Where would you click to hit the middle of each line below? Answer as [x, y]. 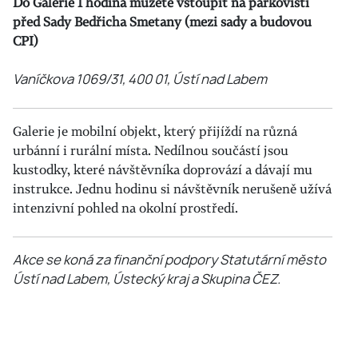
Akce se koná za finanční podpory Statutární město [169, 260]
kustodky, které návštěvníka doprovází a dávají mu [163, 169]
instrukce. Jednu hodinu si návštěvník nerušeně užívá [172, 189]
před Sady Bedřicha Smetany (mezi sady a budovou [162, 22]
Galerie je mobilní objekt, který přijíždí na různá [155, 131]
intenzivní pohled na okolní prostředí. [125, 208]
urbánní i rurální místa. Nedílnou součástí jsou [151, 150]
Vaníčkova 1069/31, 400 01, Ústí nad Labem [140, 79]
